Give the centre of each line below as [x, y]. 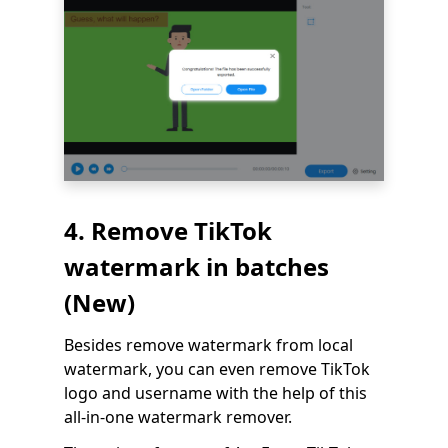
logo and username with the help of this [215, 392]
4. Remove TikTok [168, 230]
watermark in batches [196, 266]
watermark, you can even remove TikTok [217, 368]
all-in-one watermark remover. [178, 416]
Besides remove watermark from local [208, 344]
